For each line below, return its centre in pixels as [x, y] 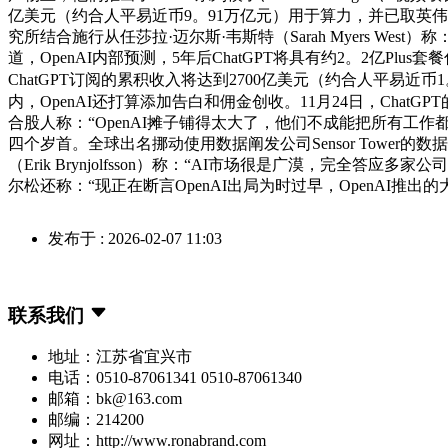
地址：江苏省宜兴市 [120, 357]
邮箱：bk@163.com [115, 399]
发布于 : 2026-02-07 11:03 [135, 238]
